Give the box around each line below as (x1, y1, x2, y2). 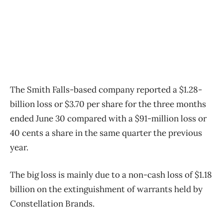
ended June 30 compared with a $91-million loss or (10, 112, 207, 124)
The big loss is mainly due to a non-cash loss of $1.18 (10, 169, 212, 180)
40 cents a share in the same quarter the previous (10, 127, 202, 138)
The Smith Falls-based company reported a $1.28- (10, 84, 202, 95)
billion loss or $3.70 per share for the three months (10, 98, 206, 110)
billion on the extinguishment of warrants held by (10, 183, 203, 195)
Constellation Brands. (10, 198, 95, 209)
